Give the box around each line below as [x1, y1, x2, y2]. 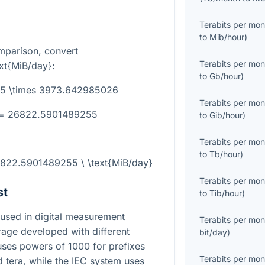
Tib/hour [209, 188, 243, 199]
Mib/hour [209, 32, 245, 43]
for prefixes [90, 240, 145, 253]
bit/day [199, 227, 228, 238]
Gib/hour [209, 110, 243, 121]
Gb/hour [209, 71, 241, 82]
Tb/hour [209, 149, 241, 160]
